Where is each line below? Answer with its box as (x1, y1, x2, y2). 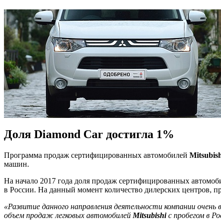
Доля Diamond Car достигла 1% (4, 127, 174, 141)
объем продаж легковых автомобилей (4, 211, 133, 220)
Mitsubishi (133, 211, 168, 220)
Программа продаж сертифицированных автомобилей (4, 150, 189, 159)
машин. (4, 159, 29, 168)
